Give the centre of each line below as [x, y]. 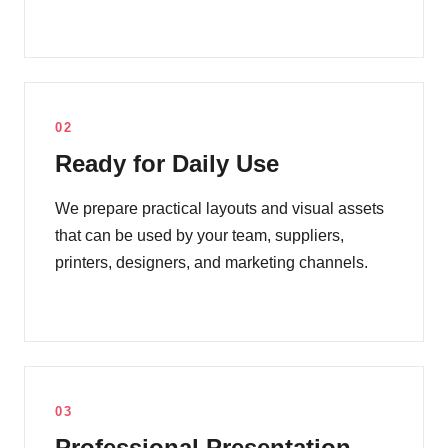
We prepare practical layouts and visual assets [219, 209]
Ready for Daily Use [167, 164]
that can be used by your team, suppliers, [199, 236]
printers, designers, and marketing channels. [211, 263]
